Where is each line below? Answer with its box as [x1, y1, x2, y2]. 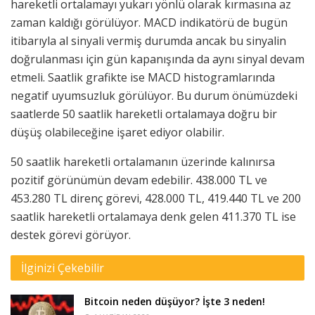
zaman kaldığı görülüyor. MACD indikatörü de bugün [11, 15, 288, 31]
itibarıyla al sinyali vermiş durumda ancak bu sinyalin [11, 33, 286, 49]
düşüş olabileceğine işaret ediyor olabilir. [11, 124, 224, 141]
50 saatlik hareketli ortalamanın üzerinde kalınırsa [11, 154, 275, 170]
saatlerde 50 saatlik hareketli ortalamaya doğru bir [11, 106, 277, 122]
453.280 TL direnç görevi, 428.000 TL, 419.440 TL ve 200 [11, 191, 301, 207]
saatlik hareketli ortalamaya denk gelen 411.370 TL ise [11, 209, 296, 225]
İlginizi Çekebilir [21, 260, 104, 276]
